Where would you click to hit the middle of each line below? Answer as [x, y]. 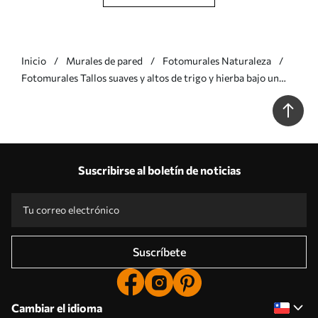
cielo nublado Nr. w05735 [78, 94]
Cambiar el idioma [57, 307]
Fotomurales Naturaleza [217, 60]
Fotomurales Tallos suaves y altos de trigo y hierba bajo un [150, 77]
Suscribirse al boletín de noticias [159, 170]
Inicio [34, 60]
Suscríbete [159, 251]
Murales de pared [104, 60]
